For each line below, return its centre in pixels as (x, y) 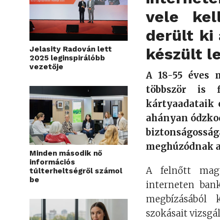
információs (52, 162)
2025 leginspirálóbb (67, 58)
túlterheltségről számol (76, 171)
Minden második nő (66, 153)
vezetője (46, 67)
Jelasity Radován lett (71, 49)
